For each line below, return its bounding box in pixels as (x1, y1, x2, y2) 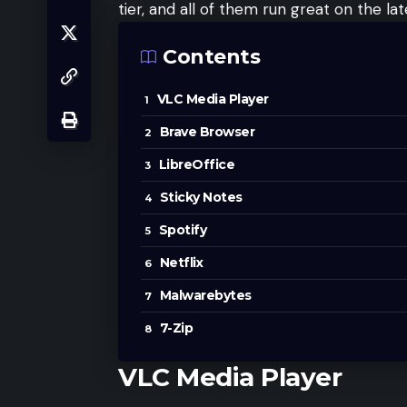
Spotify (158, 222, 206, 239)
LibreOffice (158, 156, 234, 174)
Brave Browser (159, 124, 254, 141)
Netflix (159, 254, 203, 272)
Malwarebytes (159, 287, 252, 304)
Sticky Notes (159, 189, 243, 206)
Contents (163, 45, 260, 70)
